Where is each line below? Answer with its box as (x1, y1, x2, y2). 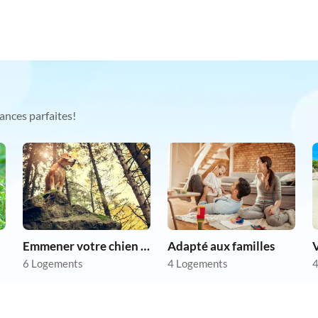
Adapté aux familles (168, 238, 275, 253)
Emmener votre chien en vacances (141, 238, 150, 253)
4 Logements (168, 257, 228, 270)
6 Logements (23, 257, 83, 270)
